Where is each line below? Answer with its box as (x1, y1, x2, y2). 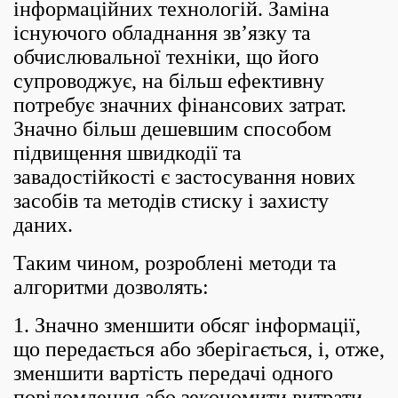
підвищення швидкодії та (13, 141, 242, 164)
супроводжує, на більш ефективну (13, 69, 324, 92)
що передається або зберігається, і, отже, (13, 338, 385, 361)
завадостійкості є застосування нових (13, 165, 355, 188)
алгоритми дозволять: (13, 275, 209, 298)
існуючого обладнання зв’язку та (13, 21, 311, 44)
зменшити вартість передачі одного (13, 362, 333, 385)
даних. (13, 213, 73, 236)
